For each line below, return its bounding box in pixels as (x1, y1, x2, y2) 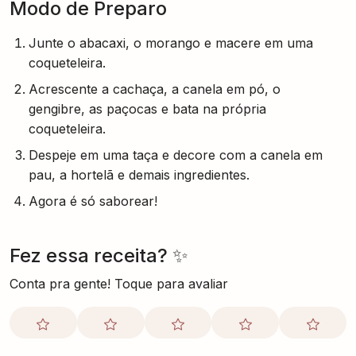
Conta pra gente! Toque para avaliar (10, 276, 228, 292)
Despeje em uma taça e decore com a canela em (29, 147, 323, 163)
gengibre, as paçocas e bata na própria (29, 101, 266, 117)
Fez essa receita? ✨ (10, 244, 188, 267)
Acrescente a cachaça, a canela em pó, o (29, 81, 281, 97)
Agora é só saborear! (29, 193, 157, 209)
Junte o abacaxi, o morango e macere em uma (29, 35, 313, 51)
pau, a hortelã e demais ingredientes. (29, 167, 250, 183)
